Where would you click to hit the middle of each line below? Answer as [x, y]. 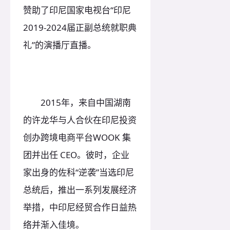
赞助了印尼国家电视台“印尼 [77, 10]
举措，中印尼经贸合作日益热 [80, 207]
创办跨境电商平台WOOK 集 [77, 138]
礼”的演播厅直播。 [60, 45]
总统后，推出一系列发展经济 [80, 190]
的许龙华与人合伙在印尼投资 [80, 120]
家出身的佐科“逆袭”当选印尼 [79, 172]
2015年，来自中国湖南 [77, 103]
